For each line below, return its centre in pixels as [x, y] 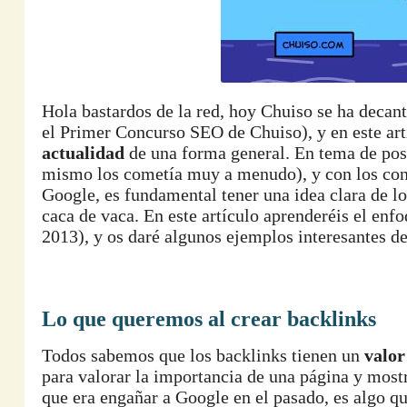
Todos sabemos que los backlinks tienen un [203, 355]
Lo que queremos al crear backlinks [209, 319]
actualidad [83, 153]
